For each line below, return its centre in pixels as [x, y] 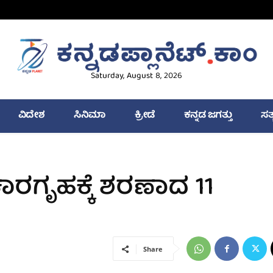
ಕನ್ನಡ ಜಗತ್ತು [207, 116]
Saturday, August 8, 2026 [136, 76]
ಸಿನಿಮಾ [90, 116]
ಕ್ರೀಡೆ [144, 116]
